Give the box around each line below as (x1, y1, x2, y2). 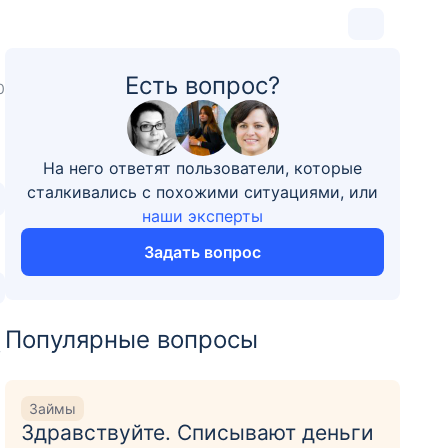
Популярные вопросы (5, 325, 259, 354)
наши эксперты (142, 206, 264, 226)
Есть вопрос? (125, 71, 281, 100)
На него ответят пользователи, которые (43, 158, 363, 178)
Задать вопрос (144, 242, 262, 262)
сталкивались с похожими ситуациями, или (27, 182, 379, 202)
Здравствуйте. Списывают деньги (21, 420, 375, 445)
